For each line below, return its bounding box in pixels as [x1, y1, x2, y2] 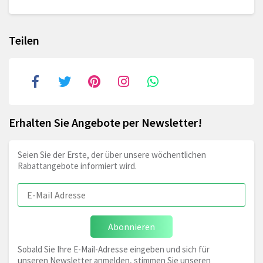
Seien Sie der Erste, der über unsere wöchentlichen [18, 149, 206, 161]
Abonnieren [108, 221, 155, 233]
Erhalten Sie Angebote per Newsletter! [9, 115, 202, 130]
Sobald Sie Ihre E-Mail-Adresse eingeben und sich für [18, 244, 210, 255]
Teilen [9, 33, 39, 48]
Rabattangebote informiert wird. [18, 160, 137, 172]
